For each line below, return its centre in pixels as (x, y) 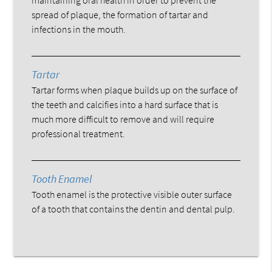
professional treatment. (79, 133)
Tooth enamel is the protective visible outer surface (132, 194)
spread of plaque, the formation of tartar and (120, 14)
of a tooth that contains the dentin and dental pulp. (134, 209)
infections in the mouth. (79, 29)
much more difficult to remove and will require (123, 119)
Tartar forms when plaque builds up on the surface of (135, 90)
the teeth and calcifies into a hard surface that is (125, 104)
